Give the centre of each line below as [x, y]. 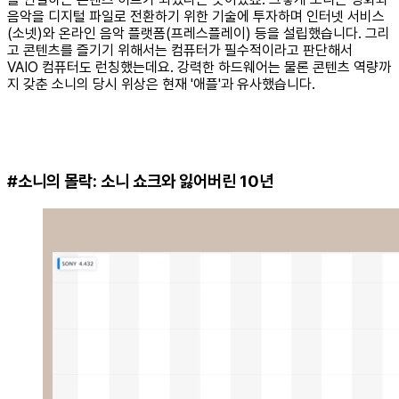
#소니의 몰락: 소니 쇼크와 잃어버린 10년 [140, 182]
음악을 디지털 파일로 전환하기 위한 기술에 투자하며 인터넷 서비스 [196, 16]
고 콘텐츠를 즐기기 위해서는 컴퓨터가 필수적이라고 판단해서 [180, 50]
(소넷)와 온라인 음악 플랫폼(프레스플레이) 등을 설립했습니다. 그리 [199, 33]
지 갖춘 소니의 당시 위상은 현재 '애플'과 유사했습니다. [161, 84]
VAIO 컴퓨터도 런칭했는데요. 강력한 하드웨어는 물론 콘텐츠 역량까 [199, 67]
